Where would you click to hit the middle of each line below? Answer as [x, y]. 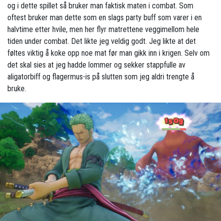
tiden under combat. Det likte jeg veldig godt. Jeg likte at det [102, 41]
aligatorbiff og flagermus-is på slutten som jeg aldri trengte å [101, 76]
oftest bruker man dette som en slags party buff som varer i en [105, 17]
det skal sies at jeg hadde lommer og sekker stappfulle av [96, 65]
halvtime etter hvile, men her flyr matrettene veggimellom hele [103, 29]
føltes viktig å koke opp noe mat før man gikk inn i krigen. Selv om [109, 53]
